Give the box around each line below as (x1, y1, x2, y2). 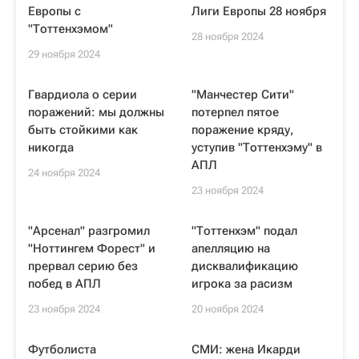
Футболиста (28, 342, 96, 357)
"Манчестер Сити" (192, 87, 294, 102)
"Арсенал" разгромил (28, 224, 150, 238)
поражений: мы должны (28, 105, 164, 119)
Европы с (28, 4, 81, 18)
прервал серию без (28, 259, 138, 273)
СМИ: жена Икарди (192, 342, 301, 357)
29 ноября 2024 (28, 48, 100, 60)
